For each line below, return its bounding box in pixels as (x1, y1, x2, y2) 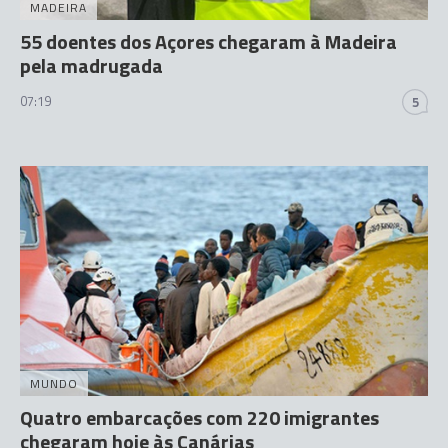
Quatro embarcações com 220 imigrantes (20, 401, 379, 433)
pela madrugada (20, 50, 163, 81)
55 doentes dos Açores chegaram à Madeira (20, 26, 397, 57)
